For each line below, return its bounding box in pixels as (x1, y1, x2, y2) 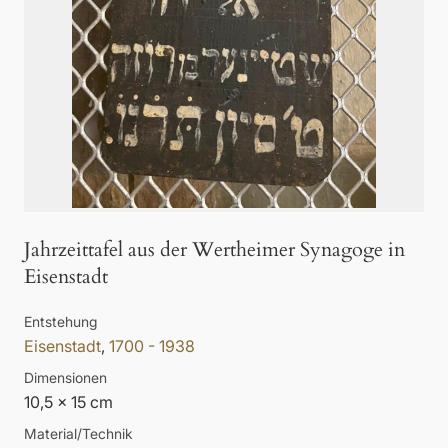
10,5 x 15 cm (24, 392, 113, 413)
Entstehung (24, 313, 97, 331)
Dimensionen (24, 369, 107, 387)
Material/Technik (24, 425, 133, 443)
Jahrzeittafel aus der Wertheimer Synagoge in (24, 236, 405, 264)
